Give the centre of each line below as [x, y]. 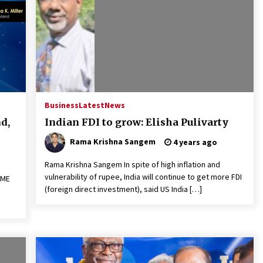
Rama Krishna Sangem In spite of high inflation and [132, 164]
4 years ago [194, 142]
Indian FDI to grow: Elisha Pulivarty [136, 122]
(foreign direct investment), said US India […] [123, 189]
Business [61, 105]
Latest [91, 105]
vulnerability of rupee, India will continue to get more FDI [143, 176]
